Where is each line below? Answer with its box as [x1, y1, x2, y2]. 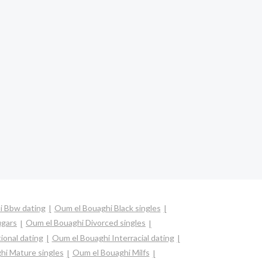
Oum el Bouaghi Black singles [54, 203, 161, 213]
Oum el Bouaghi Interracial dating [51, 232, 174, 243]
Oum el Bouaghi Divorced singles [26, 218, 146, 228]
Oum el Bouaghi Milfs [72, 247, 150, 258]
